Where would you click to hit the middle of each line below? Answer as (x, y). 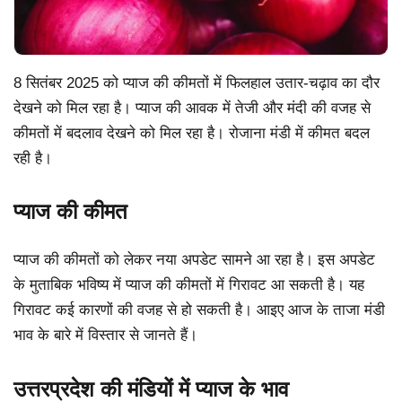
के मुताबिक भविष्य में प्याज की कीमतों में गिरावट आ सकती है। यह (189, 285)
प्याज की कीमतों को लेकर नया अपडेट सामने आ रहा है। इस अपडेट (194, 260)
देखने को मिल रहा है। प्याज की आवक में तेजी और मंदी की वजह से (192, 108)
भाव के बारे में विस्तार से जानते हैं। (105, 336)
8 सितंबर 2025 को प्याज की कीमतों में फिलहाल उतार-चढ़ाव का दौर (197, 83)
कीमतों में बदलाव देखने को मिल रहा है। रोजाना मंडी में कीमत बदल (192, 133)
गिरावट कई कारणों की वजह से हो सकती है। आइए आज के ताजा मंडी (199, 310)
